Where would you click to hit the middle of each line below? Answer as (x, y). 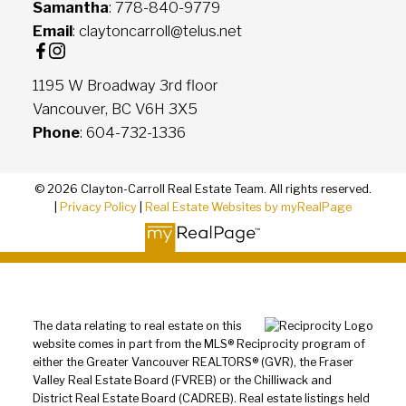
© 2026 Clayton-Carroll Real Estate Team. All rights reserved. (203, 188)
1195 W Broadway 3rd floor (125, 86)
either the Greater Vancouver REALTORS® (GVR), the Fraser (193, 362)
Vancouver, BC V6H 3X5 (115, 109)
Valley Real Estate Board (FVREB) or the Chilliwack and (182, 380)
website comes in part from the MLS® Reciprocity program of (198, 343)
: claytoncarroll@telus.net (157, 31)
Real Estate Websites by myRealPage (248, 207)
